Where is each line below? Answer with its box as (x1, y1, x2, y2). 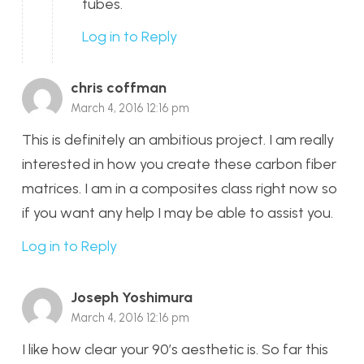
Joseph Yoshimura (71, 288, 193, 306)
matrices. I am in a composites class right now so (22, 180, 337, 198)
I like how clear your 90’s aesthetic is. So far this (22, 340, 328, 358)
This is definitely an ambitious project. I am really (22, 131, 334, 149)
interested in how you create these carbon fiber (22, 155, 336, 174)
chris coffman (71, 79, 167, 97)
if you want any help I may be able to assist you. (22, 204, 333, 223)
